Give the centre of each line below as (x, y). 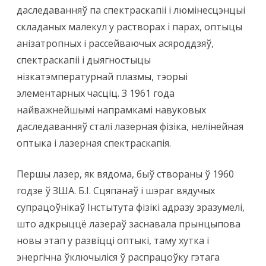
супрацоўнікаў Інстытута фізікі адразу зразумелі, (131, 208)
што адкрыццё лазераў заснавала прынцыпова (129, 224)
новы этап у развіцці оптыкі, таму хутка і (113, 241)
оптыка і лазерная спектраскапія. (94, 143)
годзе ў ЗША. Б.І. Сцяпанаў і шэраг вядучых (116, 191)
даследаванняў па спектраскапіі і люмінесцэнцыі (131, 10)
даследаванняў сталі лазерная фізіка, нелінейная (130, 127)
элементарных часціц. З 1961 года (96, 94)
